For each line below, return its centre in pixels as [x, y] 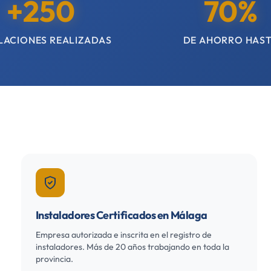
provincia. [54, 259]
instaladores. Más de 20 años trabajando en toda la [132, 247]
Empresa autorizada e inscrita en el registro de [123, 235]
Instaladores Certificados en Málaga [121, 215]
